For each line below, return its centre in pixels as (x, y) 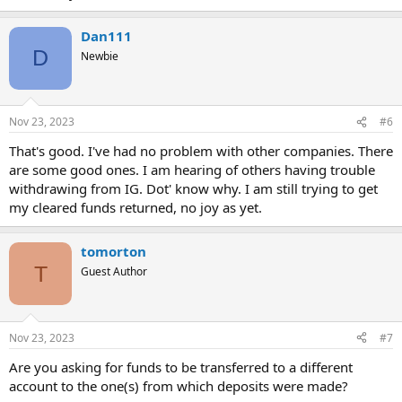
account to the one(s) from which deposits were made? (179, 385)
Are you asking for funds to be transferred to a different (181, 367)
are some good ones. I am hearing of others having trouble (192, 170)
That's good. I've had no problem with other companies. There (201, 151)
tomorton (114, 251)
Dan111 (106, 35)
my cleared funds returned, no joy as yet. (135, 207)
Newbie (100, 56)
